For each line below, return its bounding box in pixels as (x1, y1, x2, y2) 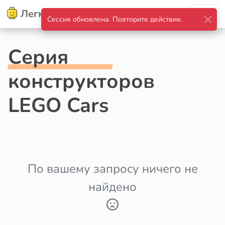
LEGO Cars (8, 92, 109, 119)
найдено (88, 179, 137, 195)
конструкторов (8, 68, 155, 95)
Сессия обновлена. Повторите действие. (47, 15, 182, 24)
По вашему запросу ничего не (27, 161, 198, 177)
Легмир (21, 7, 57, 21)
